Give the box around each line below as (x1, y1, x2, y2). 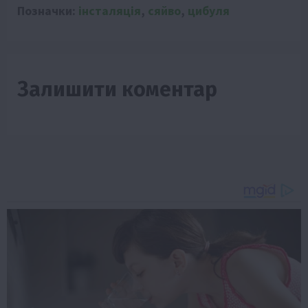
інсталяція (78, 2, 141, 19)
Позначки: (17, 2, 78, 19)
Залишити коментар (17, 76, 217, 102)
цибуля (188, 2, 230, 19)
